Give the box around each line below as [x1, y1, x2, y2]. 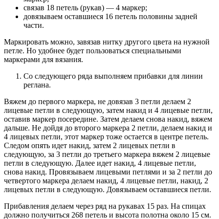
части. [23, 21, 44, 30]
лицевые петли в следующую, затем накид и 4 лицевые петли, [4, 106, 213, 115]
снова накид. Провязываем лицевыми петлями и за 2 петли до [4, 168, 212, 176]
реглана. [23, 81, 51, 89]
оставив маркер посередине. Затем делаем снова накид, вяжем [4, 115, 212, 124]
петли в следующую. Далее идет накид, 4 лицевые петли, [4, 159, 196, 168]
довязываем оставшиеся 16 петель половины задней [23, 12, 197, 21]
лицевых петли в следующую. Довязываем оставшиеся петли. [4, 185, 211, 194]
